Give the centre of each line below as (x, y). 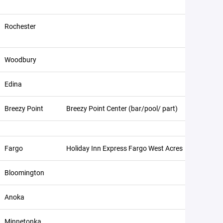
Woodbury (20, 59)
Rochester (20, 26)
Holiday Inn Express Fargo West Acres (124, 148)
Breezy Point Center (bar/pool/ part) (122, 108)
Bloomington (24, 172)
